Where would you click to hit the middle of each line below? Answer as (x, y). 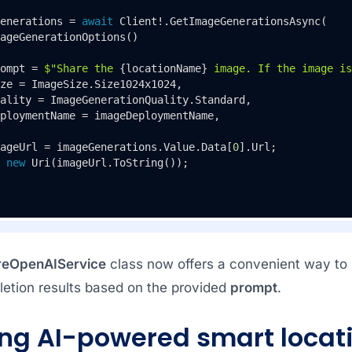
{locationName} (163, 68)
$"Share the (81, 68)
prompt (253, 287)
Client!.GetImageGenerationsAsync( (220, 21)
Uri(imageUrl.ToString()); (106, 162)
